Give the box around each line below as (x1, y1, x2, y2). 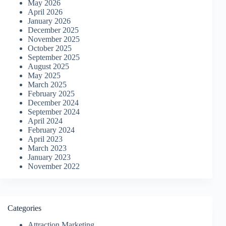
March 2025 (28, 80, 67, 89)
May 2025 (28, 71, 61, 80)
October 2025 (28, 44, 72, 53)
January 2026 (28, 17, 71, 26)
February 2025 (28, 89, 75, 98)
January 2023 (28, 153, 71, 162)
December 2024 (28, 98, 79, 107)
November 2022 (28, 162, 80, 171)
